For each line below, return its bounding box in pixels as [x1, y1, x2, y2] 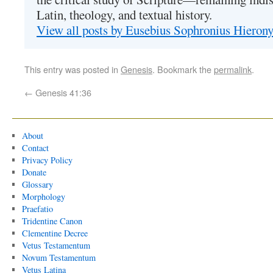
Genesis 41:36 [33, 86, 91, 99]
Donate [21, 166, 46, 178]
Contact [21, 142, 49, 154]
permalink [214, 63, 252, 76]
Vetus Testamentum [21, 239, 90, 251]
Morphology [21, 191, 65, 202]
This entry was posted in [24, 63, 121, 76]
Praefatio [21, 203, 53, 214]
